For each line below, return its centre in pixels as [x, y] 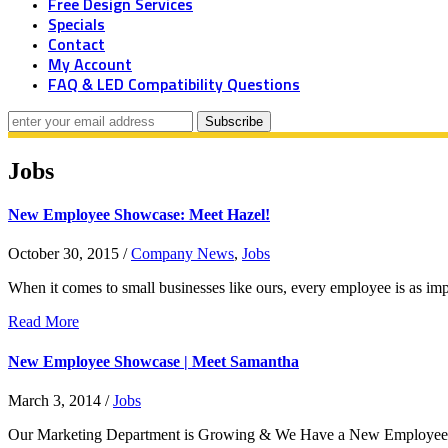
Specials [76, 24]
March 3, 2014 [54, 400]
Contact [76, 44]
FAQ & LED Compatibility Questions [174, 84]
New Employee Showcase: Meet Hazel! [139, 214]
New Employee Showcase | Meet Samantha [153, 361]
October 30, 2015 [63, 254]
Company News [182, 254]
